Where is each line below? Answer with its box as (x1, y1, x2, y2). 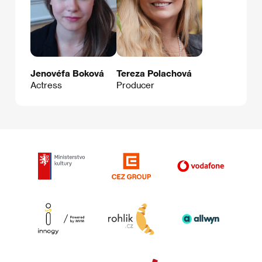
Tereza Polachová (116, 68, 192, 79)
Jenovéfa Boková (30, 68, 104, 79)
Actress (30, 80, 62, 91)
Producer (116, 80, 154, 91)
